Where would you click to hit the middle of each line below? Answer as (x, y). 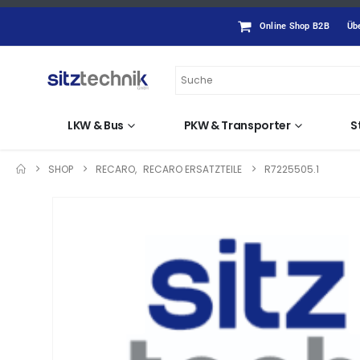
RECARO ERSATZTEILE (192, 169)
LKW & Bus (96, 125)
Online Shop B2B (294, 26)
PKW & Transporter (237, 125)
